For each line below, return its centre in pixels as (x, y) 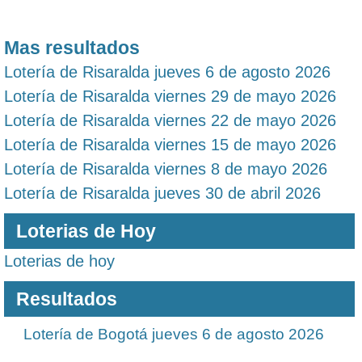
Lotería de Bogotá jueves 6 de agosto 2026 (174, 334)
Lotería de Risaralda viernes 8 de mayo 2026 (166, 169)
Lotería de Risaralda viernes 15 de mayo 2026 (170, 145)
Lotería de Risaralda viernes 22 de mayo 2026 (170, 120)
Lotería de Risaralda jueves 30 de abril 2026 (162, 193)
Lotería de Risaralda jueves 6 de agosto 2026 (167, 72)
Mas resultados (72, 48)
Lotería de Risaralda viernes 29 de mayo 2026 (170, 96)
